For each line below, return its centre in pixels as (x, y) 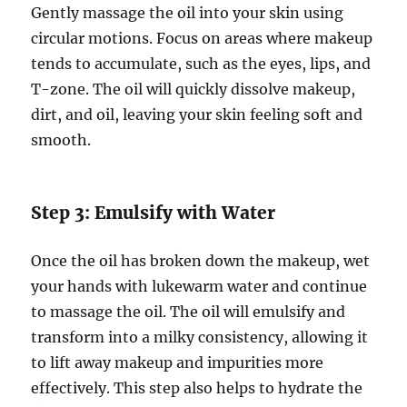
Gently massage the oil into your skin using (188, 12)
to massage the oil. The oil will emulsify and (189, 311)
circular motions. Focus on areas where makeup (202, 38)
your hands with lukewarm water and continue (199, 286)
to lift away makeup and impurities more (178, 362)
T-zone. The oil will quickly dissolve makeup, (194, 89)
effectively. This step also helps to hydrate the (197, 387)
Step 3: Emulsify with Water (154, 212)
